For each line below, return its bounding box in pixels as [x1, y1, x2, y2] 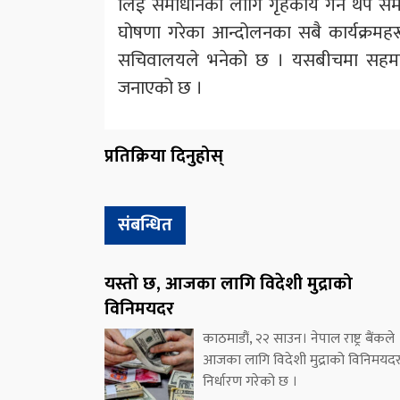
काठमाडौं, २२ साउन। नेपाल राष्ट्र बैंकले [203, 326, 395, 351]
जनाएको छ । [118, 71, 203, 104]
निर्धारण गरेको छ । [203, 369, 297, 394]
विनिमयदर [104, 293, 174, 324]
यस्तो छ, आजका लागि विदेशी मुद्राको [104, 268, 353, 299]
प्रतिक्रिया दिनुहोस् [104, 140, 223, 171]
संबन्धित [118, 209, 172, 240]
